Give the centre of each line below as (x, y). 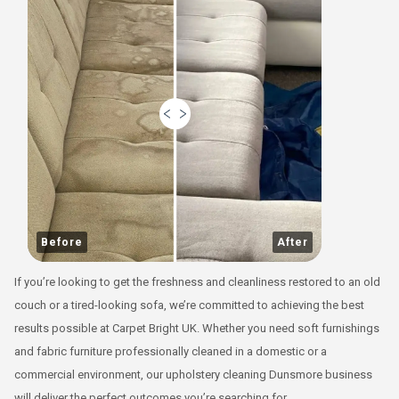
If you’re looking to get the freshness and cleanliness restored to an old (197, 282)
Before (62, 242)
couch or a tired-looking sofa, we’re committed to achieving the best (189, 305)
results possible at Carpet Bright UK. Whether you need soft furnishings (197, 328)
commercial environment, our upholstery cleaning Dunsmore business (193, 375)
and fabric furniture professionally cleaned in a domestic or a (171, 351)
